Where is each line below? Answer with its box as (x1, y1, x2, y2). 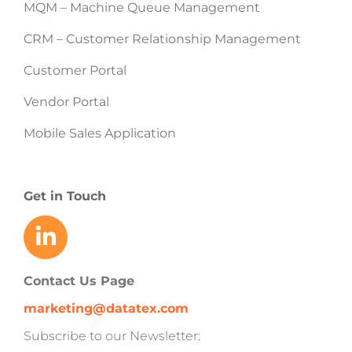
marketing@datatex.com (23, 300, 189, 316)
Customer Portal (23, 62, 126, 78)
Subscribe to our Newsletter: (23, 328, 200, 343)
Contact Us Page (23, 273, 134, 288)
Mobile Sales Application (23, 125, 176, 141)
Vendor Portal (23, 93, 112, 109)
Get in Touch (23, 188, 106, 203)
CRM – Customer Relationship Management (23, 31, 301, 46)
